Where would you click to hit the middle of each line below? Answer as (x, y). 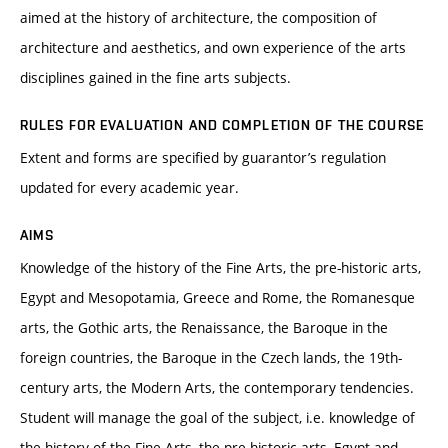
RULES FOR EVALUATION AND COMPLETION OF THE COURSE (222, 125)
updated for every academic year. (129, 188)
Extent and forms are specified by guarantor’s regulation (203, 158)
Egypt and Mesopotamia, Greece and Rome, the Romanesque (217, 298)
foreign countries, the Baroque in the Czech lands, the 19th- (211, 358)
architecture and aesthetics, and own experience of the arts (213, 48)
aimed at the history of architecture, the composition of (198, 18)
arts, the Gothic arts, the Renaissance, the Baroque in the (204, 328)
